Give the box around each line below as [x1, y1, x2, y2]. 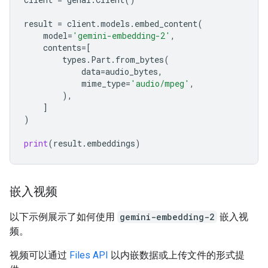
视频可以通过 [10, 249, 69, 261]
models [100, 17, 130, 29]
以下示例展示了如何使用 [10, 211, 117, 223]
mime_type [81, 77, 126, 89]
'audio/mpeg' [130, 77, 190, 89]
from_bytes [115, 53, 164, 65]
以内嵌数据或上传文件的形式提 [108, 249, 245, 261]
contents [43, 41, 81, 53]
